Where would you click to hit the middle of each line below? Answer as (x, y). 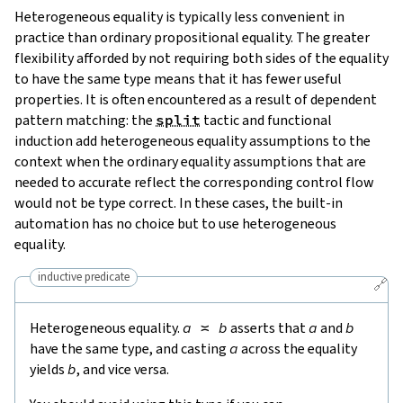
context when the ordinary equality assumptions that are (190, 162)
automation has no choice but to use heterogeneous (175, 224)
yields (49, 370)
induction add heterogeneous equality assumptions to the (193, 141)
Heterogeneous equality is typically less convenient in (179, 17)
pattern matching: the (85, 121)
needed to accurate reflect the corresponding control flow (194, 183)
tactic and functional (266, 121)
